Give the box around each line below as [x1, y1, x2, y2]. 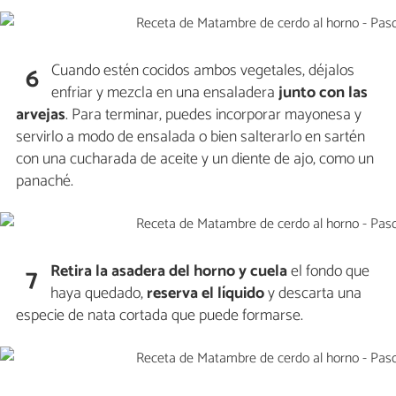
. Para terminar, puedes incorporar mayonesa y [65, 101, 362, 128]
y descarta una [264, 279, 362, 307]
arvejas [16, 101, 65, 128]
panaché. [16, 167, 73, 194]
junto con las [278, 79, 369, 106]
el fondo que [287, 257, 370, 285]
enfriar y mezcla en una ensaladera [51, 79, 279, 106]
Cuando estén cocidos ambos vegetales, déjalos [51, 57, 355, 84]
